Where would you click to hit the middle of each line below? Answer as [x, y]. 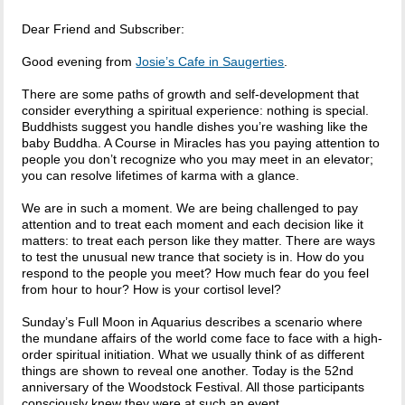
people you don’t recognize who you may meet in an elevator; [198, 160]
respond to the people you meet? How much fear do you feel [196, 273]
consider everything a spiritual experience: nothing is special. [196, 111]
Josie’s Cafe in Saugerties [210, 62]
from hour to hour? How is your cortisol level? [152, 290]
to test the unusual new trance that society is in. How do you [193, 257]
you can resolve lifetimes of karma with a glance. [161, 176]
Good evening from [79, 62]
